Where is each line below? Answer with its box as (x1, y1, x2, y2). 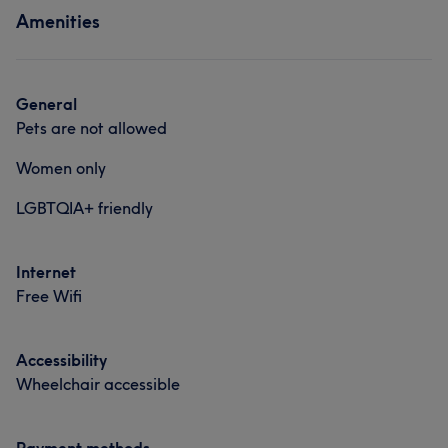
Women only (16, 158, 106, 178)
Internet (16, 262, 76, 282)
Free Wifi (16, 286, 82, 306)
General (16, 94, 77, 114)
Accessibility (16, 350, 107, 370)
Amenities (16, 10, 100, 33)
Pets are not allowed (16, 118, 167, 138)
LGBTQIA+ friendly (16, 198, 153, 218)
